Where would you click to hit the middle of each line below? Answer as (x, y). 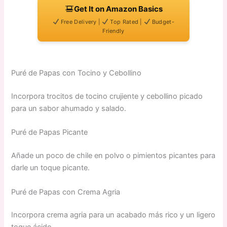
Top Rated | (126, 22)
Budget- (162, 22)
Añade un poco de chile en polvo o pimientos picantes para (113, 156)
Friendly (113, 31)
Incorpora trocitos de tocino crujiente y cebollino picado (107, 96)
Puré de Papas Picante (50, 133)
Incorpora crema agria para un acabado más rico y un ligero (113, 215)
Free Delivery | (81, 22)
